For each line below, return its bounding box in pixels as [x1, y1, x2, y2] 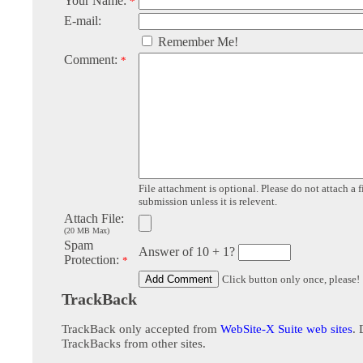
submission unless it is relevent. [139, 195, 277, 208]
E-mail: [64, 14, 101, 28]
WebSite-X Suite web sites [220, 322, 352, 336]
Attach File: [64, 211, 124, 226]
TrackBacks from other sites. [62, 336, 206, 351]
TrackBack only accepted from [62, 322, 220, 336]
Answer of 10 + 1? [139, 245, 238, 259]
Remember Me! [155, 35, 238, 49]
